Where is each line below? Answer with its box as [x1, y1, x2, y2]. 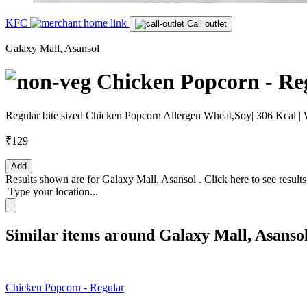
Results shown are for [5, 173, 102, 185]
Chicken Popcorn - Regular [5, 281, 124, 293]
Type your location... [8, 185, 98, 197]
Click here [204, 173, 251, 185]
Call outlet [187, 19, 227, 29]
